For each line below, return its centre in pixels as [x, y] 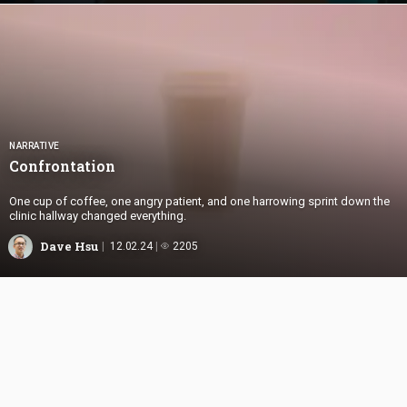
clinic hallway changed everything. [98, 215]
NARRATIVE [35, 145]
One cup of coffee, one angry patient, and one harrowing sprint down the [199, 201]
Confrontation [64, 165]
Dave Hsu [69, 247]
